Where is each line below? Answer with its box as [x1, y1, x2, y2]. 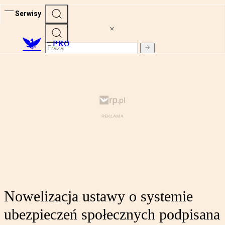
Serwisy [15, 9, 41, 18]
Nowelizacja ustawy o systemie [4, 188, 193, 205]
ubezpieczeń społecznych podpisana [4, 206, 220, 223]
